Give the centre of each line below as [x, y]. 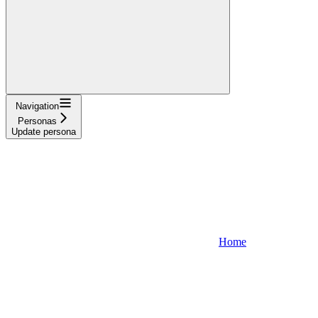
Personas [37, 121]
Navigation [37, 106]
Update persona [44, 131]
